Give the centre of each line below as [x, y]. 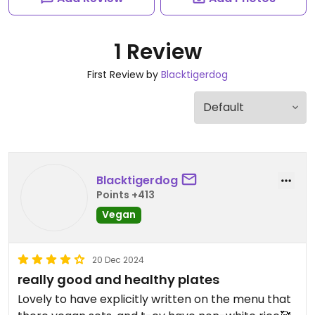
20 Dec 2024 [118, 260]
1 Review [157, 52]
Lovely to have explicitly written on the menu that [154, 299]
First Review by [124, 75]
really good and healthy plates [118, 279]
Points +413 [126, 194]
